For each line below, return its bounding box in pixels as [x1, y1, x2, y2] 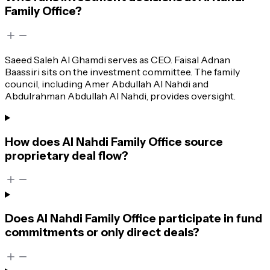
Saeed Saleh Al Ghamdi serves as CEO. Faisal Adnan [5, 53, 230, 66]
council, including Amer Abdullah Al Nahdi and [5, 77, 209, 90]
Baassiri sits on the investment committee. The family [5, 65, 240, 78]
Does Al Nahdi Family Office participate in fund [5, 211, 262, 225]
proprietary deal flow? [5, 148, 128, 163]
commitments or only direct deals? [5, 225, 199, 239]
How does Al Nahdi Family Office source [5, 134, 223, 149]
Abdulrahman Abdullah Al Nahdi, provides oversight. [5, 89, 236, 102]
